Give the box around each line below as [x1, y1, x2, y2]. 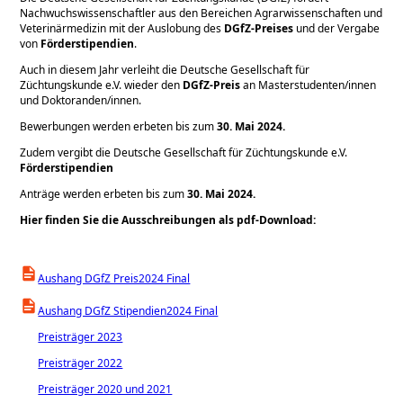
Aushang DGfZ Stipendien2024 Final [38, 303, 219, 319]
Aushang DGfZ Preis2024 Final [38, 271, 191, 287]
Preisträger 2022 [38, 355, 123, 372]
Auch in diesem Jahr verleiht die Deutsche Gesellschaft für [20, 62, 310, 78]
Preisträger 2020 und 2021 [38, 381, 173, 398]
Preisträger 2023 [38, 329, 123, 345]
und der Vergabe [293, 21, 381, 37]
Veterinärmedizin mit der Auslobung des [20, 21, 225, 37]
